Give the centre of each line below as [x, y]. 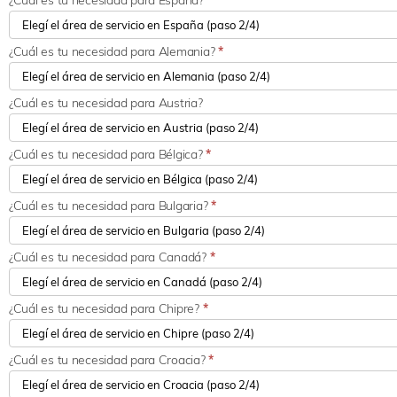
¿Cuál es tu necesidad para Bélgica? [108, 155]
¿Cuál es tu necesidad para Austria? [106, 103]
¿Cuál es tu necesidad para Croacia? [109, 360]
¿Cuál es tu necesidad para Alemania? [113, 52]
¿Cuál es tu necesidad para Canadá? [109, 257]
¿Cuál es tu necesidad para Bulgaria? [110, 206]
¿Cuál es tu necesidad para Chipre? [106, 309]
